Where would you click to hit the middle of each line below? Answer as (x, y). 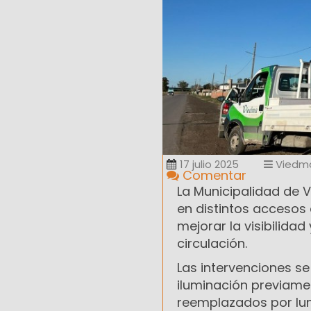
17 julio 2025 (209, 165)
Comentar (213, 176)
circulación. (212, 244)
